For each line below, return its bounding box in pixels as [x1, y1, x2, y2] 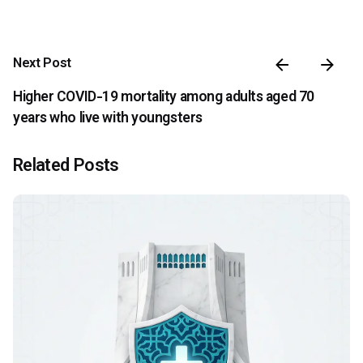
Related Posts [13, 152, 119, 181]
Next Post [13, 53, 72, 75]
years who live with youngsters [13, 107, 203, 130]
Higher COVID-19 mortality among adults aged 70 [13, 86, 314, 109]
